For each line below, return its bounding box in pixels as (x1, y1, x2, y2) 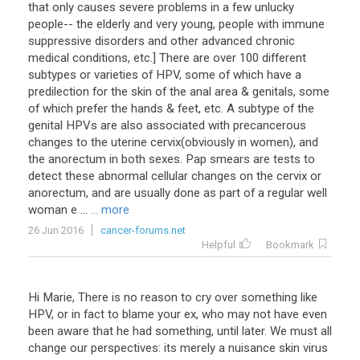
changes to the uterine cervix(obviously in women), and (28, 135, 318, 149)
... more (91, 202, 129, 217)
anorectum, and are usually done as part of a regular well (28, 186, 327, 200)
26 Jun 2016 (28, 224, 84, 236)
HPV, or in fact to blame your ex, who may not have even (28, 307, 327, 321)
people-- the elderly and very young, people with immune (28, 17, 325, 31)
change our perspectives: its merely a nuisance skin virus (28, 341, 328, 355)
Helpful (202, 239, 235, 251)
